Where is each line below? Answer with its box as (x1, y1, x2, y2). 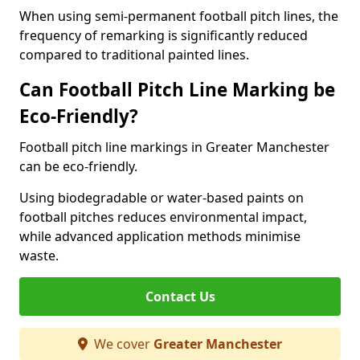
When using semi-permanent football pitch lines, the (19, 7, 338, 25)
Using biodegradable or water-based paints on (19, 189, 304, 207)
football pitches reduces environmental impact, (19, 208, 307, 226)
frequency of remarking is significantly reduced (19, 27, 308, 44)
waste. (19, 247, 59, 264)
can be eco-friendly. (19, 157, 137, 175)
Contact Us (145, 288, 215, 305)
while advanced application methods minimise (19, 227, 301, 245)
